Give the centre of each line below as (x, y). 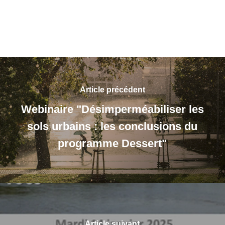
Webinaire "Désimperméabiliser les (112, 109)
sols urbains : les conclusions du (113, 126)
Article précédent (112, 90)
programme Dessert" (113, 143)
